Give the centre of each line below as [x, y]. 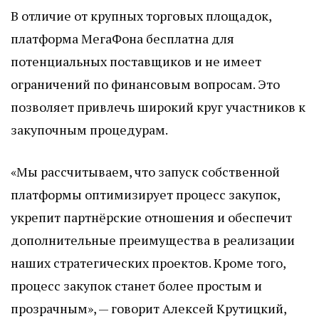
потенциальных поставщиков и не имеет [136, 62]
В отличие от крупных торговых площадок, [141, 16]
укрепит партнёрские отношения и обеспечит [151, 218]
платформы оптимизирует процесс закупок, [145, 195]
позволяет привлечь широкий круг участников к [158, 107]
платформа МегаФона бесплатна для [122, 39]
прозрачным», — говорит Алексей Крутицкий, [148, 309]
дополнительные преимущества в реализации [153, 240]
